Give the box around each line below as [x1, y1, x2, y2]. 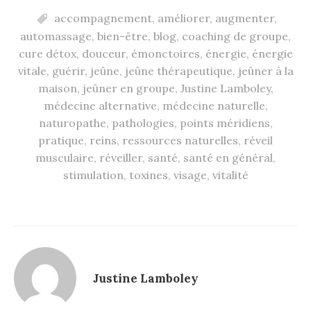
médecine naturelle [162, 99, 265, 113]
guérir [51, 64, 85, 78]
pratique [38, 133, 84, 148]
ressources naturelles [122, 133, 238, 148]
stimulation [62, 168, 124, 183]
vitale [17, 64, 47, 78]
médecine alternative [43, 99, 157, 113]
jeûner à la [237, 64, 294, 78]
